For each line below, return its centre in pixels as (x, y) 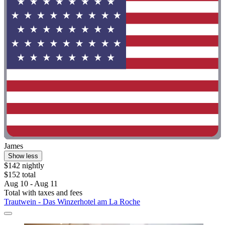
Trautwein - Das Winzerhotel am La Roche (72, 201)
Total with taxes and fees (43, 192)
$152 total (20, 174)
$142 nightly (24, 165)
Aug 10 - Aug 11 (31, 183)
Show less (23, 156)
